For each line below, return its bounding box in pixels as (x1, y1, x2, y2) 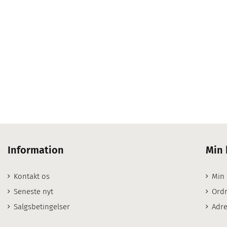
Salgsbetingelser (14, 202, 70, 211)
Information (8, 144, 64, 156)
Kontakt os (14, 172, 50, 181)
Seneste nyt (14, 187, 53, 196)
